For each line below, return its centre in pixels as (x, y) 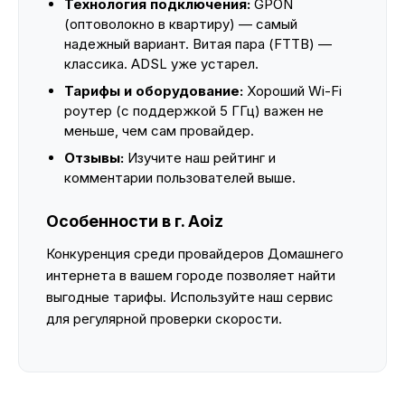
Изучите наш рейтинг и (200, 158)
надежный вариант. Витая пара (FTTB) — (198, 44)
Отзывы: (94, 158)
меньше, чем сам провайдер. (159, 131)
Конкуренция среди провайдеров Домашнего (195, 254)
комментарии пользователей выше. (180, 178)
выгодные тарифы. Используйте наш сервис (190, 297)
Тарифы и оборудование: (154, 91)
